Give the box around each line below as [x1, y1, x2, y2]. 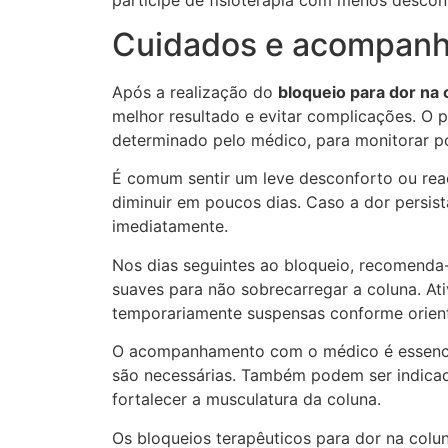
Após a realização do [112, 82, 278, 103]
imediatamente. [112, 216, 228, 237]
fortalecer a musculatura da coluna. [112, 389, 381, 410]
